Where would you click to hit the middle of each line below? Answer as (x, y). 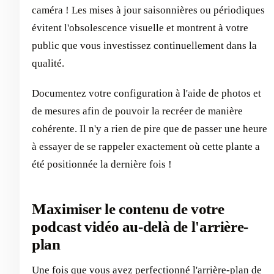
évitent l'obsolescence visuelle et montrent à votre (140, 28)
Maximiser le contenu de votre (128, 209)
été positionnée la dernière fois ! (102, 164)
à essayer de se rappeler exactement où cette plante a (146, 146)
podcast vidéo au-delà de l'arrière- (140, 226)
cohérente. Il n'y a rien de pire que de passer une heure (150, 128)
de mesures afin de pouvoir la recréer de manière (137, 111)
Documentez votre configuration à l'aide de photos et (146, 93)
